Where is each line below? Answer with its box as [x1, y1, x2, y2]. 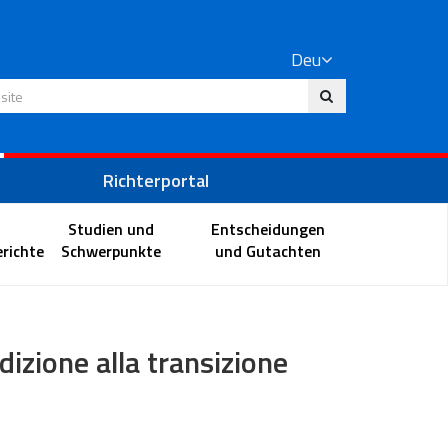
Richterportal [102, 167, 209, 194]
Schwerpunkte [60, 238, 161, 263]
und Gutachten [215, 238, 322, 263]
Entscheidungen [211, 216, 326, 241]
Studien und [67, 216, 154, 241]
